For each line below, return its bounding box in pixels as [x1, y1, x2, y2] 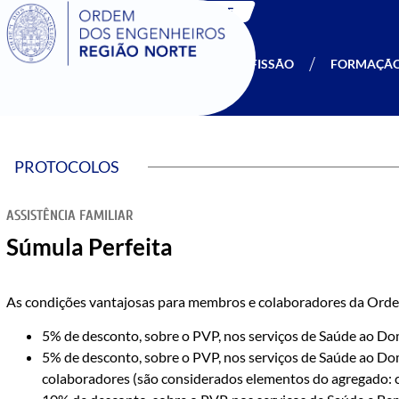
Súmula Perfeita [6, 233, 173, 260]
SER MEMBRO [107, 56, 188, 71]
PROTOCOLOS [14, 157, 119, 176]
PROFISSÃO [224, 56, 294, 71]
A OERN [24, 56, 70, 71]
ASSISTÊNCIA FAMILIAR [6, 208, 134, 224]
